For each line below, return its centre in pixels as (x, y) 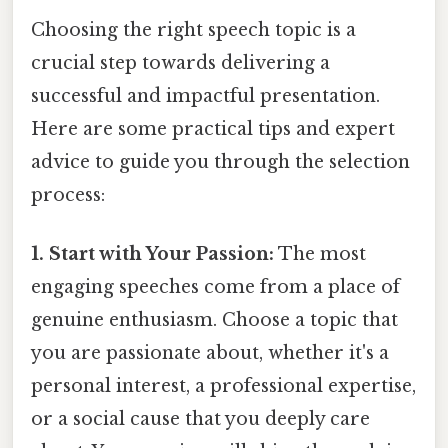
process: (68, 194)
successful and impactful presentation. (205, 95)
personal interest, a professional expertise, (223, 385)
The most (320, 253)
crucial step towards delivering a (180, 62)
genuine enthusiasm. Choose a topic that (214, 319)
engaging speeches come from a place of (215, 286)
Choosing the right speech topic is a (193, 29)
